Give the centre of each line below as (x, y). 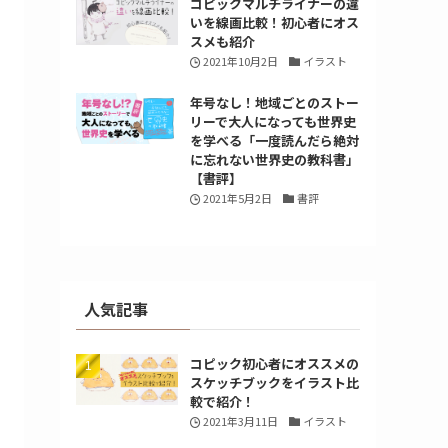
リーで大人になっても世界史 (272, 121)
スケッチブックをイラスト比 (274, 382)
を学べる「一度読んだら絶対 (274, 140)
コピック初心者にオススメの (274, 363)
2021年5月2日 (238, 198)
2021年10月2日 (241, 61)
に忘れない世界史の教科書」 (274, 159)
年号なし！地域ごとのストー (274, 102)
